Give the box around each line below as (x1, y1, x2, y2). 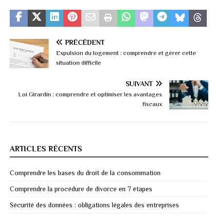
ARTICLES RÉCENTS (10, 145, 82, 154)
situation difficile (56, 59, 101, 67)
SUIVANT (126, 80, 153, 88)
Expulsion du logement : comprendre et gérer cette (56, 49, 196, 57)
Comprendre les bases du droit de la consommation (10, 169, 161, 177)
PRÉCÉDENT (65, 38, 105, 47)
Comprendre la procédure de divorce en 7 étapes (10, 185, 152, 193)
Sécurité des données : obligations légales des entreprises (10, 201, 179, 209)
